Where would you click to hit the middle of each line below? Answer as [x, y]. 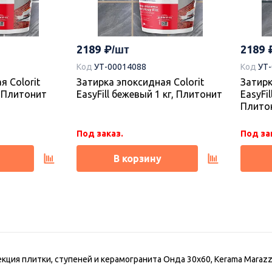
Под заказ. [100, 133]
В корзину [137, 158]
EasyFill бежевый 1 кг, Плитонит [149, 94]
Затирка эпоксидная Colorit [140, 82]
